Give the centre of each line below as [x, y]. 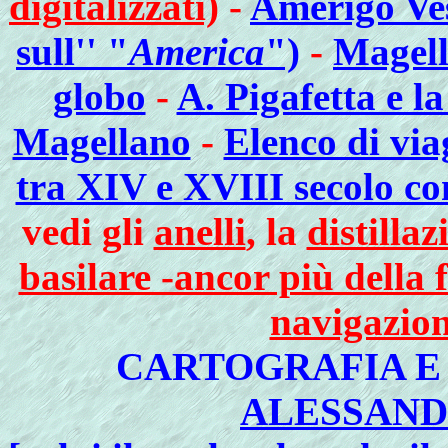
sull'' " [72, 51]
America [197, 51]
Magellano [101, 141]
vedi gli [87, 231]
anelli [199, 231]
